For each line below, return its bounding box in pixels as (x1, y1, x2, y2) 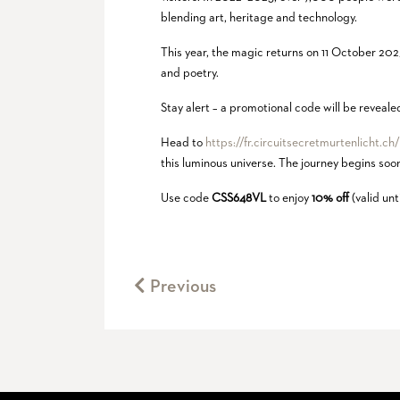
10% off (312, 191, 350, 204)
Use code (161, 191, 212, 204)
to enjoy (266, 191, 312, 204)
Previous (146, 277, 217, 296)
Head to (161, 136, 206, 149)
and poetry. (161, 66, 220, 79)
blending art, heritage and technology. (161, 11, 358, 24)
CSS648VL (212, 191, 267, 204)
